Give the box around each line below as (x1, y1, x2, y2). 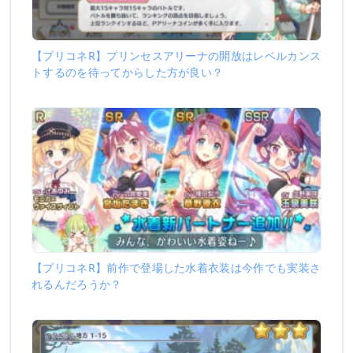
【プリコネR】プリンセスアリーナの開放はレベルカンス (32, 47, 321, 63)
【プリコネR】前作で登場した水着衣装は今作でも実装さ (32, 259, 321, 275)
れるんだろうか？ (32, 276, 122, 292)
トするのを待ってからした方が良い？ (32, 64, 224, 80)
